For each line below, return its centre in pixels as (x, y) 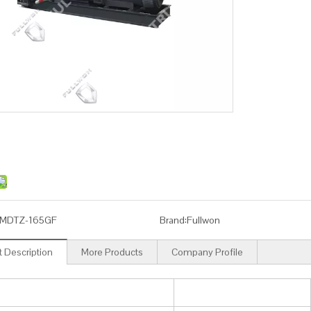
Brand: (173, 220)
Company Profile (207, 252)
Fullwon (203, 220)
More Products (112, 252)
